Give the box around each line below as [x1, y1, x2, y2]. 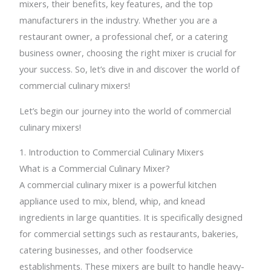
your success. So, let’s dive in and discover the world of [19, 62, 240, 75]
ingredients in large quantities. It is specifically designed [19, 211, 243, 224]
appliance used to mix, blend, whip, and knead [19, 195, 206, 207]
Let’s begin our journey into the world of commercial [19, 104, 232, 117]
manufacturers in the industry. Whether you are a [19, 13, 218, 26]
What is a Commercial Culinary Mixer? [19, 162, 171, 175]
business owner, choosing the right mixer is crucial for [19, 46, 237, 59]
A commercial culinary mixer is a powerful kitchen [19, 178, 217, 191]
